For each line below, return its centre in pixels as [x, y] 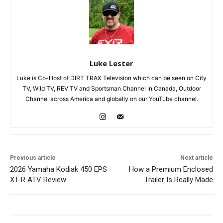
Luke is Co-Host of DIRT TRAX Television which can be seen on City [111, 78]
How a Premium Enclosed [171, 169]
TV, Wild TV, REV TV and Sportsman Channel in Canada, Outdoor [111, 88]
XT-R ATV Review [38, 179]
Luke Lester [111, 63]
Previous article [33, 158]
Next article [196, 158]
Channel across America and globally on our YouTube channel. [111, 99]
